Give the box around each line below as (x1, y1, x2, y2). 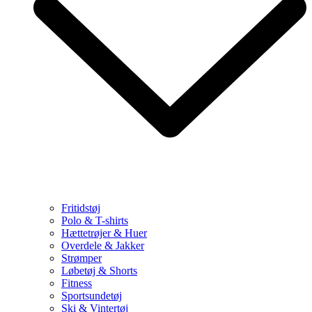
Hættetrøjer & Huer (61, 227, 147, 239)
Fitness (61, 277, 92, 289)
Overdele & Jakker (61, 240, 144, 251)
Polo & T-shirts (61, 214, 128, 226)
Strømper (61, 252, 102, 264)
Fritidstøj (61, 202, 100, 214)
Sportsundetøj (61, 290, 122, 302)
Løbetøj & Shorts (61, 265, 137, 276)
